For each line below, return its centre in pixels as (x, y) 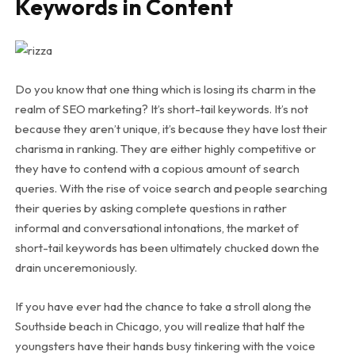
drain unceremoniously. (76, 268)
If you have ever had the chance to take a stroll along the (163, 307)
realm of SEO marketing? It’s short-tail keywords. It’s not (161, 109)
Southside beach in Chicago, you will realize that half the (160, 326)
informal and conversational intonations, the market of (157, 228)
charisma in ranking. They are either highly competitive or (165, 149)
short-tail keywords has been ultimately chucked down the (167, 248)
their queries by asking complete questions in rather (151, 208)
